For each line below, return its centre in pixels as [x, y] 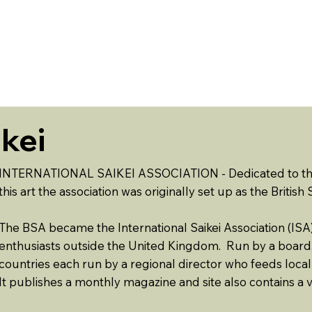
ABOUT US [41, 53]
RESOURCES [196, 53]
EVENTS [120, 53]
